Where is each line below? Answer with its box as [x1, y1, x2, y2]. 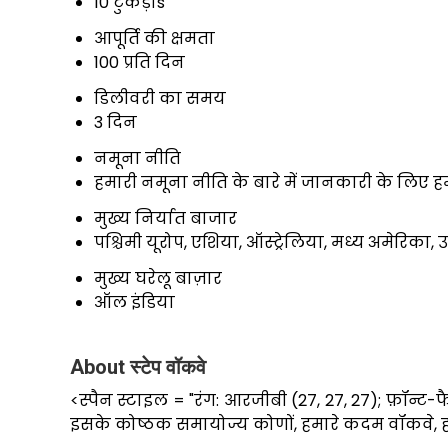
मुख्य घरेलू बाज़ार [94, 267, 222, 291]
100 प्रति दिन [94, 51, 185, 75]
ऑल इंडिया [94, 291, 175, 315]
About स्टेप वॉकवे [70, 355, 206, 380]
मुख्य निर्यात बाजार [94, 207, 237, 231]
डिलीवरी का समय [94, 87, 226, 111]
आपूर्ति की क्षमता [94, 27, 215, 51]
